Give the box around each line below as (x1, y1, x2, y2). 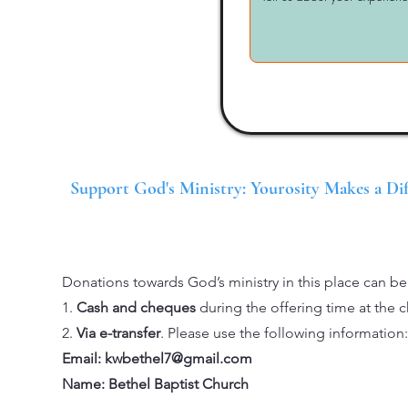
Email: (62, 350, 105, 367)
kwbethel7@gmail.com (105, 350, 252, 367)
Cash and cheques (76, 299, 196, 316)
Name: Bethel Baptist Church (62, 375, 249, 393)
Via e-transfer (76, 324, 160, 342)
